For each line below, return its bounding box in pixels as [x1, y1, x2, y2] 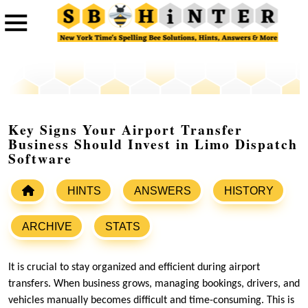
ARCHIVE [22, 221, 72, 233]
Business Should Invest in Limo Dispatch [8, 134, 298, 155]
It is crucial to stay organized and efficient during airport [8, 262, 260, 274]
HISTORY [224, 185, 274, 197]
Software [8, 148, 72, 169]
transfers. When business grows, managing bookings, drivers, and [8, 278, 300, 290]
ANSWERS [134, 185, 191, 197]
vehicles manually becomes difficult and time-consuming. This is [8, 295, 294, 307]
